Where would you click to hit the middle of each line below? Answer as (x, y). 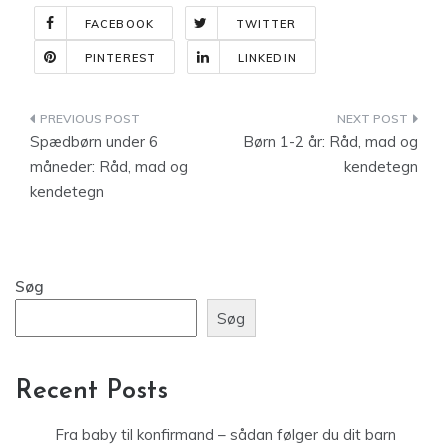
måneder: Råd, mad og (109, 166)
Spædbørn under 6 (94, 141)
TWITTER (266, 24)
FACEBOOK (119, 24)
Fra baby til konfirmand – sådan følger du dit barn (225, 435)
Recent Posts (91, 392)
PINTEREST (120, 58)
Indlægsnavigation (140, 122)
